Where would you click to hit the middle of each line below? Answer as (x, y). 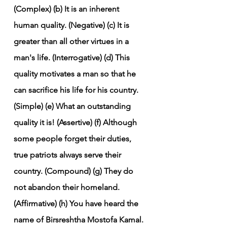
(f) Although (117, 122)
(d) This (118, 57)
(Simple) (28, 106)
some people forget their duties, (73, 138)
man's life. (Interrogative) (58, 57)
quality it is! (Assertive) (53, 122)
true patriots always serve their (68, 155)
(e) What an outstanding (89, 106)
